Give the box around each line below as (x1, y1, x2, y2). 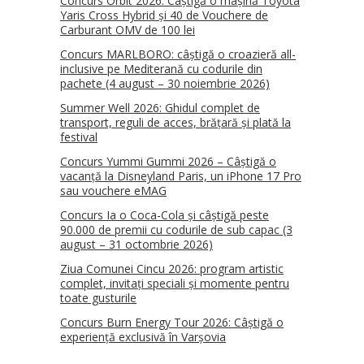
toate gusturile (60, 290, 136, 306)
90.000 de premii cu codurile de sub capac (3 (60, 222, 292, 238)
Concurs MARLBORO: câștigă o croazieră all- (60, 46, 296, 63)
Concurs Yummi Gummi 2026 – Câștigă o (60, 154, 276, 170)
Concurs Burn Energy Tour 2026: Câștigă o (60, 314, 284, 331)
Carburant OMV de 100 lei (60, 22, 195, 38)
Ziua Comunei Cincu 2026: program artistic (60, 261, 284, 277)
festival (60, 129, 97, 145)
